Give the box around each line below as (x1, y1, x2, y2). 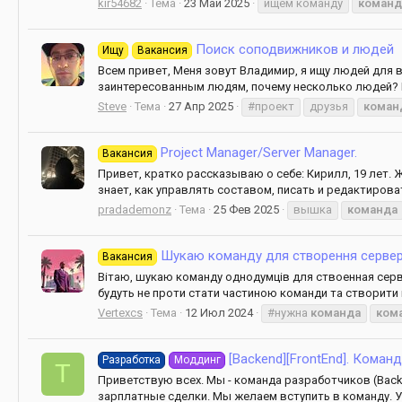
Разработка (102, 354, 162, 367)
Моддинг (173, 354, 221, 367)
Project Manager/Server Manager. (157, 144, 358, 162)
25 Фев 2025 (214, 202, 279, 216)
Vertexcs (98, 305, 143, 319)
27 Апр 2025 (169, 99, 233, 113)
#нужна (267, 305, 310, 319)
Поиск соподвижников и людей (191, 41, 394, 58)
